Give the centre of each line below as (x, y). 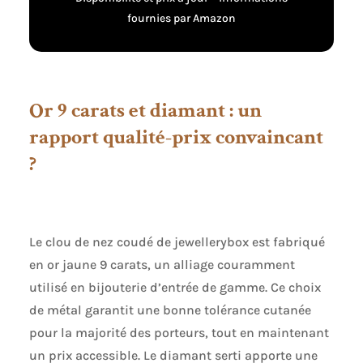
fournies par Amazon (181, 19)
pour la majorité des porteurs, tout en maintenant (179, 333)
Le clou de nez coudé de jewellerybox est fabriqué (177, 242)
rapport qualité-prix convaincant (176, 137)
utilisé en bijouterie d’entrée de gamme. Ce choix (175, 288)
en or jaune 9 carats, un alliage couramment (162, 265)
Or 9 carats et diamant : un (145, 111)
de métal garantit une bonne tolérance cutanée (170, 310)
